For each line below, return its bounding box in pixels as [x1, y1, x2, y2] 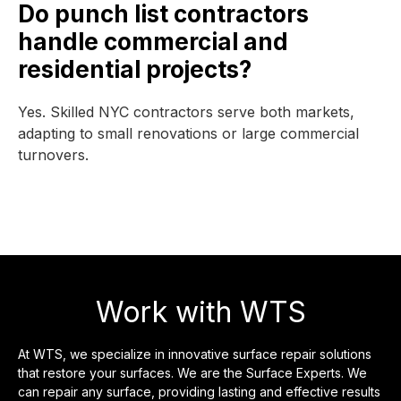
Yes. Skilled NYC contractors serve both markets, [18, 103, 354, 121]
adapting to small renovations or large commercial [18, 124, 359, 142]
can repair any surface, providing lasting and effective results [18, 384, 380, 399]
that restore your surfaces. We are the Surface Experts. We [18, 365, 367, 380]
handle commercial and [18, 28, 288, 55]
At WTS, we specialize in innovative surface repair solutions [18, 346, 371, 362]
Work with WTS [95, 294, 306, 329]
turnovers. [18, 146, 89, 164]
